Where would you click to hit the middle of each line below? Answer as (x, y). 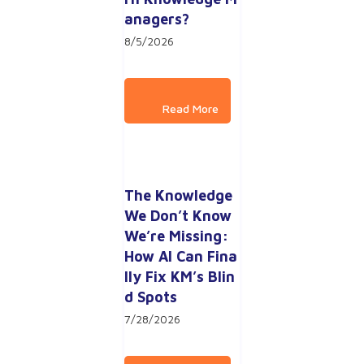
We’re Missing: (177, 236)
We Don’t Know (178, 215)
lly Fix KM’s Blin (180, 276)
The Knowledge (179, 195)
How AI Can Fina (181, 256)
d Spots (151, 297)
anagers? (157, 19)
